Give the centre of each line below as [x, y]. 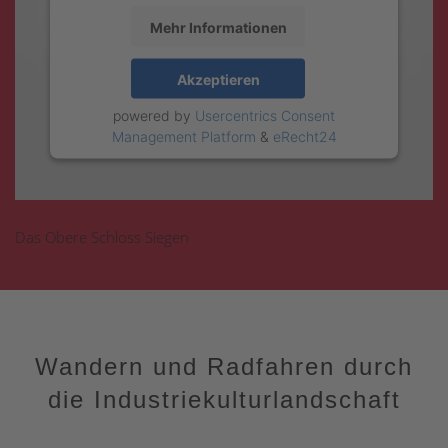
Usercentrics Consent [265, 115]
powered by [154, 115]
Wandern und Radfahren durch [224, 367]
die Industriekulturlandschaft [224, 400]
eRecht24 [304, 136]
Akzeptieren [218, 79]
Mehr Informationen [218, 27]
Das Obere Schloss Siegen [102, 237]
